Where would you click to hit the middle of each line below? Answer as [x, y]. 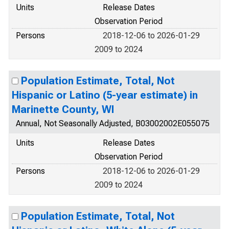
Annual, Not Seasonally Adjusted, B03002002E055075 [113, 123]
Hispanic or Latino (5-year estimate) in [105, 95]
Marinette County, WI [63, 109]
